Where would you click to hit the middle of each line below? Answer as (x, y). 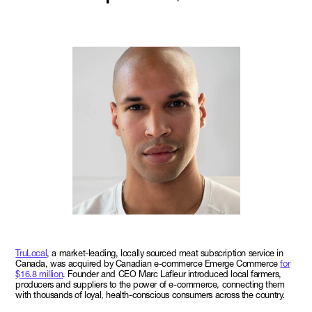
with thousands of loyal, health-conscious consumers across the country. (150, 295)
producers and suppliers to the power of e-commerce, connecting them (150, 284)
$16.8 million (39, 274)
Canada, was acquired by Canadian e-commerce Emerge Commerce (148, 263)
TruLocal (31, 253)
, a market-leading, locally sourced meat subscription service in (165, 253)
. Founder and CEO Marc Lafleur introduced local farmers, (172, 274)
